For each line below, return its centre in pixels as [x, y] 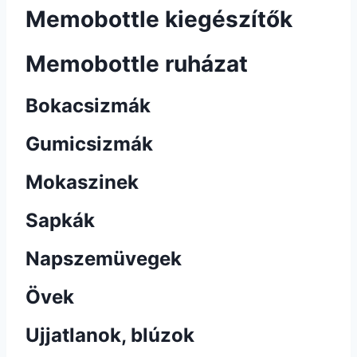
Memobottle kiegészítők [159, 19]
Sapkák [60, 220]
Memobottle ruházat [137, 64]
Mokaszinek [82, 182]
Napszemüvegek [104, 259]
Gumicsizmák [89, 144]
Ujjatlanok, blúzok [110, 335]
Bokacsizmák [88, 106]
